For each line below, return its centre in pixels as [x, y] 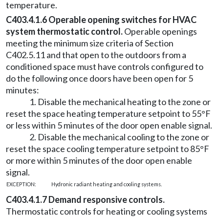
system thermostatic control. [64, 31]
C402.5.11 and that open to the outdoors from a [96, 55]
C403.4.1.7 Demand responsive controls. [85, 199]
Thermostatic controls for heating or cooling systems [107, 211]
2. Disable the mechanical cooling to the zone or [119, 137]
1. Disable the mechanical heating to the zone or [120, 102]
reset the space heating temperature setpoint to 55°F [108, 113]
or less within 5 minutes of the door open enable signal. [109, 125]
